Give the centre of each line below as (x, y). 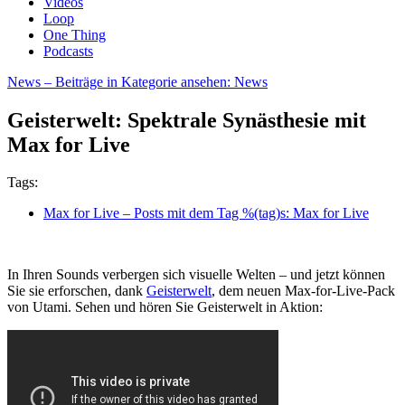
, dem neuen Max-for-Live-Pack (303, 291)
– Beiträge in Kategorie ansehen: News (154, 81)
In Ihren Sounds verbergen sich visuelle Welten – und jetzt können (196, 275)
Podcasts (68, 51)
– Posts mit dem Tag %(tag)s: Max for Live (244, 213)
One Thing (75, 34)
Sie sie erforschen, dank (77, 291)
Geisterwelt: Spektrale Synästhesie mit (187, 120)
